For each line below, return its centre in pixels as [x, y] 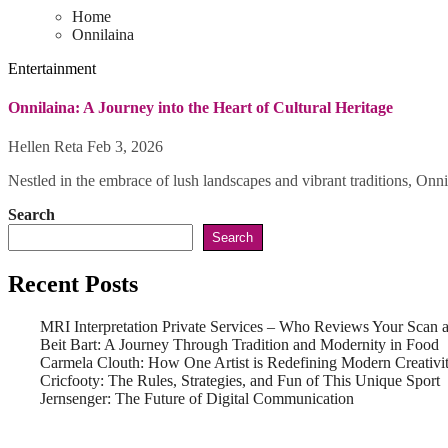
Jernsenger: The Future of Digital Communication [197, 398]
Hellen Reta [47, 147]
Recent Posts [73, 283]
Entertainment [52, 68]
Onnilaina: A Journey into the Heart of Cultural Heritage [200, 107]
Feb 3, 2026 [125, 147]
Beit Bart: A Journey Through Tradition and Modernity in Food [239, 344]
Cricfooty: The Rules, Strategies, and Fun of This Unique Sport [240, 380]
